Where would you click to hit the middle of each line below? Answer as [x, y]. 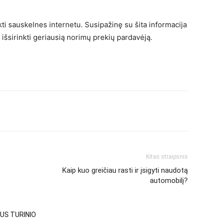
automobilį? [169, 181]
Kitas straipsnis [167, 157]
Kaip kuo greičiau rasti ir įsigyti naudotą [125, 170]
